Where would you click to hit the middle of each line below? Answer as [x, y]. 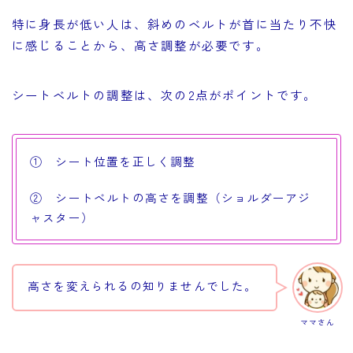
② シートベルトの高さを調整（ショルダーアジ [171, 197]
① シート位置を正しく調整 [113, 161]
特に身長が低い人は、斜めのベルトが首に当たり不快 [175, 23]
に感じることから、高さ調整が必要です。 [141, 45]
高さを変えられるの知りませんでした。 [143, 285]
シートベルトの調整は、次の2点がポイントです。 [165, 94]
